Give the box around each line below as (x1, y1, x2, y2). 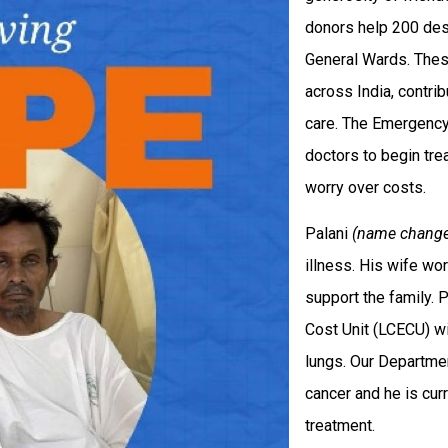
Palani (305, 224, 352, 244)
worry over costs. (305, 178, 426, 198)
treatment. (305, 416, 375, 436)
